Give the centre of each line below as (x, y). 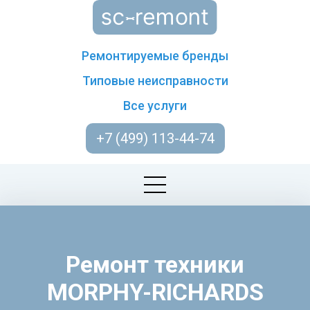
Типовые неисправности (155, 81)
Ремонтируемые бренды (155, 56)
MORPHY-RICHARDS (155, 292)
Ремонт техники (155, 264)
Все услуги (155, 106)
